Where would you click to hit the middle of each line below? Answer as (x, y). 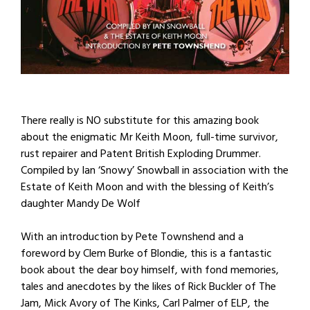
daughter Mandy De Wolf (81, 203)
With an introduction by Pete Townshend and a (132, 236)
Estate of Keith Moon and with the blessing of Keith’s (147, 186)
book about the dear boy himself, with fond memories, (150, 270)
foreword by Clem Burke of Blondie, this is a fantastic (146, 253)
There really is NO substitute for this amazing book (140, 120)
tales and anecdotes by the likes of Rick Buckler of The (148, 286)
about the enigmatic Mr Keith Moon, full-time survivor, (149, 137)
